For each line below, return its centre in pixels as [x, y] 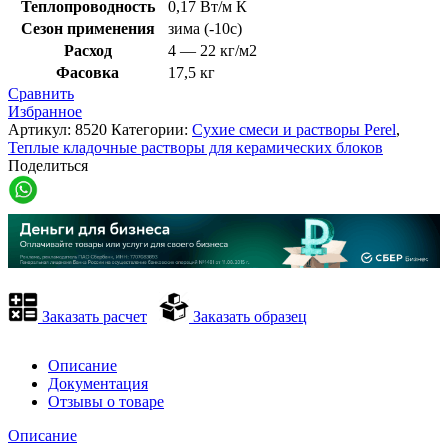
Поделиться [48, 166]
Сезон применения [87, 29]
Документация [98, 383]
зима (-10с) [205, 29]
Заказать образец [248, 316]
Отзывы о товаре [106, 401]
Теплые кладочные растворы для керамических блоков [195, 148]
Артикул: [41, 130]
